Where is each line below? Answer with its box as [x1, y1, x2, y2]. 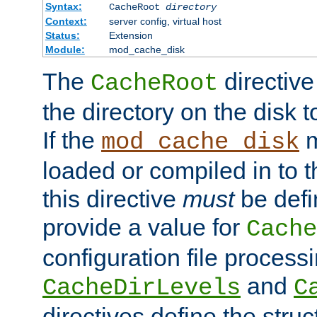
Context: [45, 16, 87, 28]
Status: [45, 30, 80, 42]
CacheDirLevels [42, 275, 241, 302]
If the [42, 127, 101, 154]
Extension [108, 30, 153, 42]
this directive [42, 185, 183, 213]
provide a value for [42, 214, 246, 241]
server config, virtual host [108, 16, 221, 28]
